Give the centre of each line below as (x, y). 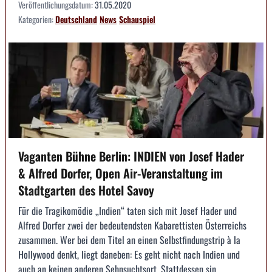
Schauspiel (137, 19)
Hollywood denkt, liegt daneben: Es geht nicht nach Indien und (129, 255)
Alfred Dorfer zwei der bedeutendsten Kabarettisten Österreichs (132, 226)
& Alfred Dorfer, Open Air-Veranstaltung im (121, 173)
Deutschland (76, 19)
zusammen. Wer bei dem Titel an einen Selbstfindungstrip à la (129, 240)
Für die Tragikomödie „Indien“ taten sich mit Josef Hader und (127, 211)
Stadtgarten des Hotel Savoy (86, 190)
